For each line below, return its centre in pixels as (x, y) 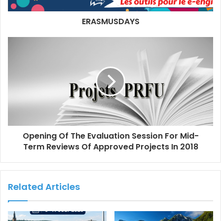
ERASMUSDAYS (110, 21)
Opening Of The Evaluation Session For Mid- (110, 136)
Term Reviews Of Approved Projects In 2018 (110, 147)
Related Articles (44, 186)
